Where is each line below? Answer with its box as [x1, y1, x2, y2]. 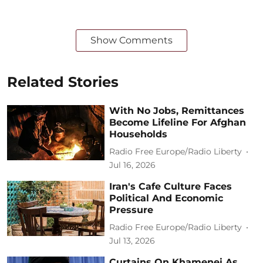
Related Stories [7, 73, 119, 90]
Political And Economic [109, 192, 224, 204]
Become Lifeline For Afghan [109, 116, 247, 128]
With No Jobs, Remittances [109, 104, 245, 116]
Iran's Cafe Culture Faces [109, 180, 232, 192]
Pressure [109, 204, 154, 215]
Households [109, 128, 168, 140]
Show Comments [90, 34, 173, 46]
